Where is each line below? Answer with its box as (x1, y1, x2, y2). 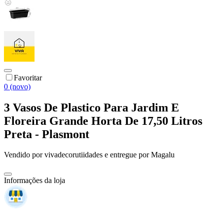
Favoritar (14, 73, 42, 82)
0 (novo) (4, 82, 31, 91)
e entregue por (103, 150, 149, 159)
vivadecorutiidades (44, 150, 103, 159)
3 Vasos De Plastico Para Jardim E (4, 101, 179, 114)
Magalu (151, 150, 175, 159)
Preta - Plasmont (4, 127, 89, 141)
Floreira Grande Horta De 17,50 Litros (4, 114, 202, 127)
